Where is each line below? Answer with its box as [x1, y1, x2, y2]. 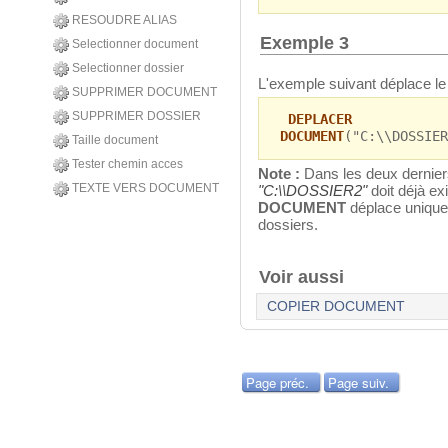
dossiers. [258, 216, 318, 234]
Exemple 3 [260, 33, 350, 54]
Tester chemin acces [72, 157, 183, 171]
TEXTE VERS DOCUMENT [72, 181, 219, 195]
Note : [258, 165, 300, 183]
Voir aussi [259, 267, 354, 288]
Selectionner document [72, 37, 198, 51]
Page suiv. [327, 372, 389, 392]
